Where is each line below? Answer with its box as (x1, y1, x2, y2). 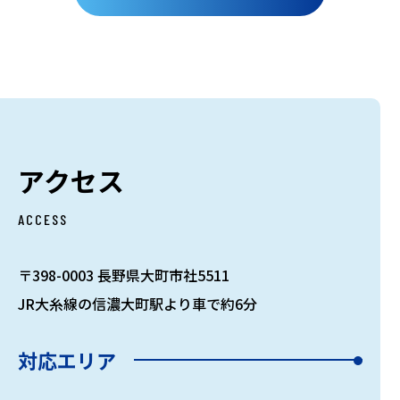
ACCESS (18, 210, 68, 228)
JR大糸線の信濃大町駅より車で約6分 (18, 292, 257, 314)
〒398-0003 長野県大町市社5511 (18, 263, 229, 286)
